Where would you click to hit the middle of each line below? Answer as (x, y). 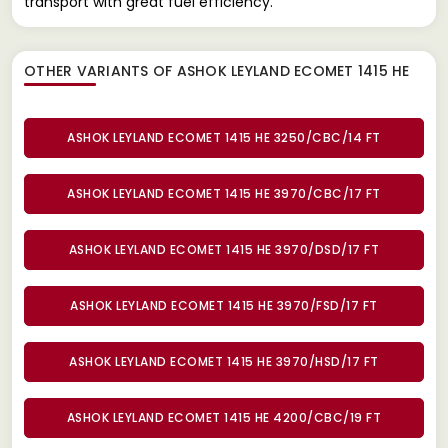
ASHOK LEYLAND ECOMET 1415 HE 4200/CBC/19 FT (224, 417)
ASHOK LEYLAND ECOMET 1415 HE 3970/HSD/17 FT (224, 361)
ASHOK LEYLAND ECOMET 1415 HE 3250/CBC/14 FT (224, 137)
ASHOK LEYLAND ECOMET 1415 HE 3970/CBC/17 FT (224, 193)
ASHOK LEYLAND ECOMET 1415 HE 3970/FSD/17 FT (224, 305)
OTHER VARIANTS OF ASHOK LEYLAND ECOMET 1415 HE (217, 70)
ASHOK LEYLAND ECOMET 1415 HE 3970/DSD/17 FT (224, 249)
